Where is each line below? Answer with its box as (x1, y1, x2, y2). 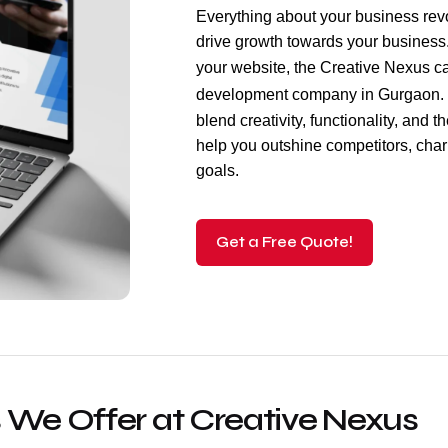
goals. (196, 162, 239, 179)
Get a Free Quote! (216, 233, 353, 251)
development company (196, 86, 357, 103)
